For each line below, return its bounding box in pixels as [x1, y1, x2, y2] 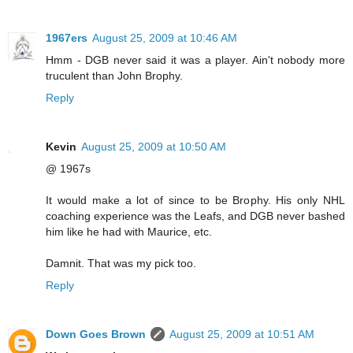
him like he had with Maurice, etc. [46, 225, 212, 239]
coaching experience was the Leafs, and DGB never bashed [46, 210, 345, 223]
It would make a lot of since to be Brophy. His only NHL [46, 194, 345, 207]
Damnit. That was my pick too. [46, 257, 196, 270]
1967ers [46, 32, 87, 45]
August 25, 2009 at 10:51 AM [169, 328, 314, 341]
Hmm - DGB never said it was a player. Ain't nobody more [46, 54, 345, 67]
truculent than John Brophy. [46, 69, 183, 83]
